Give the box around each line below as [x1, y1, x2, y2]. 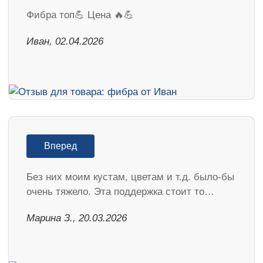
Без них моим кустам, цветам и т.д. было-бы [26, 171, 234, 183]
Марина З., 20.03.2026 [26, 212, 127, 224]
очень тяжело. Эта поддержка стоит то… [26, 186, 214, 197]
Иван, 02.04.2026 [26, 35, 103, 47]
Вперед [44, 140, 77, 151]
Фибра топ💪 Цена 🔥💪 [26, 9, 134, 21]
